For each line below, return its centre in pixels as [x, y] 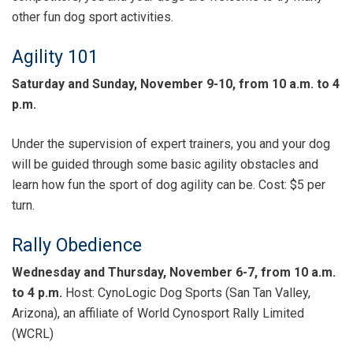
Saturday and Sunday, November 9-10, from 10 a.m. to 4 [176, 84]
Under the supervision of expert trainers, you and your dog [171, 144]
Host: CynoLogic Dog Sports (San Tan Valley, [188, 293]
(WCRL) [33, 334]
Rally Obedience [77, 245]
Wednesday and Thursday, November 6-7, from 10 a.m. [174, 272]
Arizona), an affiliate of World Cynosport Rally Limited [158, 313]
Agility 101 [55, 57]
